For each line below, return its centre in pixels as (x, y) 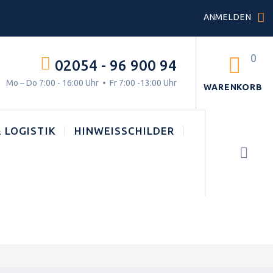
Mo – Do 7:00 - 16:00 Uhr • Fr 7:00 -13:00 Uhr (91, 83)
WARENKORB (233, 87)
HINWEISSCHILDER (124, 131)
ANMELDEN (227, 17)
